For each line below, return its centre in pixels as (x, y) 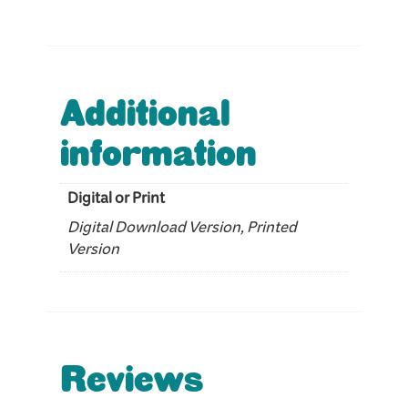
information (158, 154)
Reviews (132, 380)
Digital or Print (116, 202)
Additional (145, 114)
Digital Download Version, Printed (182, 231)
